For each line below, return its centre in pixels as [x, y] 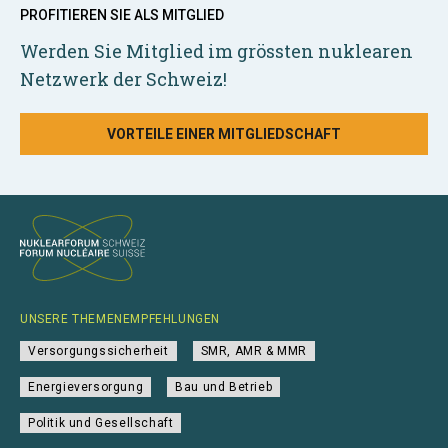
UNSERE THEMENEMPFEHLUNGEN [120, 319]
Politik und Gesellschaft [101, 423]
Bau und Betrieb [224, 387]
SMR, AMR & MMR [254, 351]
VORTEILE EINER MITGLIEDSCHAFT [224, 134]
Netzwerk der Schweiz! [123, 79]
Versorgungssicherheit [98, 351]
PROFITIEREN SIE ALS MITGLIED [122, 15]
